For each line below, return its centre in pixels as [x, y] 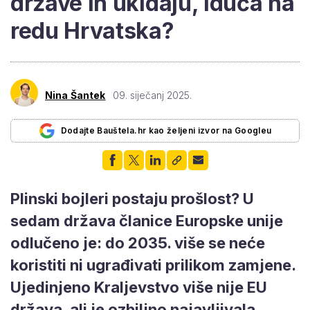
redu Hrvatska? [92, 30]
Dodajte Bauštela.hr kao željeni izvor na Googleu [166, 130]
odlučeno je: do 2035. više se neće [138, 243]
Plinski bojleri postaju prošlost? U [132, 198]
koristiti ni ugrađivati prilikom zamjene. [153, 265]
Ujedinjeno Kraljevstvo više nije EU [139, 287]
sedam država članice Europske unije [147, 220]
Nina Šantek [75, 95]
